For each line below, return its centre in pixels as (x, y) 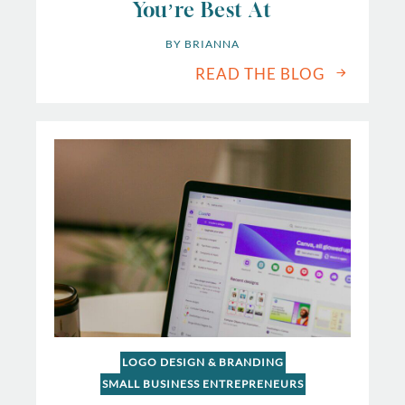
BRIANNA (212, 44)
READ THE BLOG (260, 73)
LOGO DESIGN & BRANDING (202, 363)
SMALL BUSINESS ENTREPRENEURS (202, 384)
